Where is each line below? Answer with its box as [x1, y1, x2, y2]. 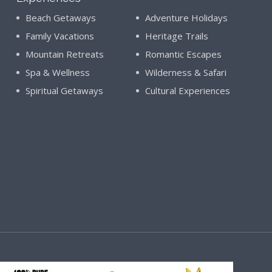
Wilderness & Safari [144, 66, 226, 79]
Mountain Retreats [25, 48, 104, 61]
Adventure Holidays [144, 12, 228, 24]
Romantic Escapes [144, 48, 222, 61]
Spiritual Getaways [25, 84, 104, 97]
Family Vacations [25, 30, 95, 42]
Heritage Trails [144, 30, 208, 42]
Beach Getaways [25, 12, 97, 24]
